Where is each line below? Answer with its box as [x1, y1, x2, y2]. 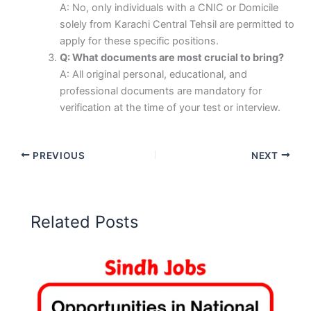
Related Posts [31, 211, 139, 232]
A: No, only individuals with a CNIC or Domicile [60, 1, 279, 15]
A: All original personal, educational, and [60, 68, 248, 81]
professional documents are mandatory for [60, 85, 262, 98]
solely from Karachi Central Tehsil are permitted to [60, 18, 295, 31]
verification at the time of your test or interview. [60, 101, 281, 115]
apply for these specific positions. [60, 35, 219, 48]
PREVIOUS [30, 149, 85, 161]
